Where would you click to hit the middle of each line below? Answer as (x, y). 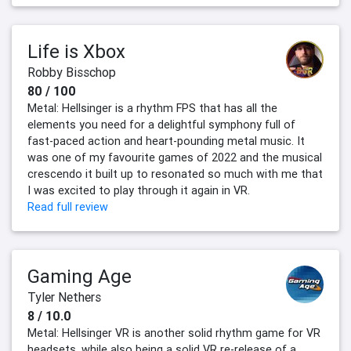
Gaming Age (80, 277)
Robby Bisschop (72, 72)
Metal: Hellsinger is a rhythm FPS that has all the (152, 109)
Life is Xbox (76, 52)
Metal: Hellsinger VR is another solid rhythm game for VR (174, 333)
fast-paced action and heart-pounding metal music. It (166, 141)
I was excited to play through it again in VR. (139, 191)
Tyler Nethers (64, 297)
